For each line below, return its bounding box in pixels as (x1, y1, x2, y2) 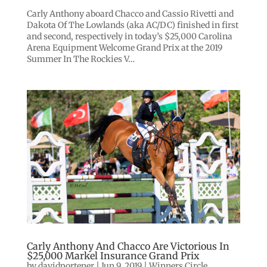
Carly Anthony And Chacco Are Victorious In (26, 240, 229, 252)
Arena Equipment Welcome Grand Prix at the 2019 (26, 42, 222, 53)
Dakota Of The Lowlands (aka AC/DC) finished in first (26, 20, 238, 30)
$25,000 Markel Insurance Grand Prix (26, 250, 200, 262)
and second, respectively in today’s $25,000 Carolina (26, 31, 232, 42)
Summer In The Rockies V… (26, 54, 135, 64)
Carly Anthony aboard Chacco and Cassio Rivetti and (26, 8, 234, 19)
